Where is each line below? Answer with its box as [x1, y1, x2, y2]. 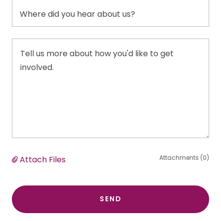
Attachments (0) [159, 153, 209, 162]
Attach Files [20, 153, 66, 165]
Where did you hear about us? [20, 8, 135, 20]
